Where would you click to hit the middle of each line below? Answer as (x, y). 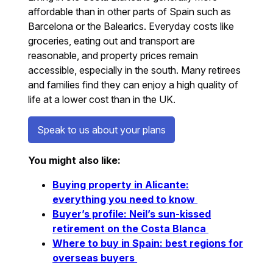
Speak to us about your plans (102, 129)
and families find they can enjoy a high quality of (133, 84)
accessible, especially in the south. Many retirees (135, 70)
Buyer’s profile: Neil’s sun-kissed (132, 214)
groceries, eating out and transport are (112, 41)
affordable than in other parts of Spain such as (130, 11)
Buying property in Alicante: (121, 184)
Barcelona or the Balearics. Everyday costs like (131, 26)
